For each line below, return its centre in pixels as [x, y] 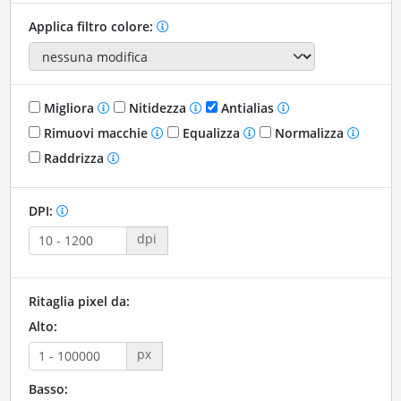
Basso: [48, 388]
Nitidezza [157, 107]
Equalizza [211, 132]
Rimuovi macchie [95, 132]
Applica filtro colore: [92, 26]
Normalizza [309, 132]
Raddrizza [73, 158]
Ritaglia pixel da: [79, 301]
